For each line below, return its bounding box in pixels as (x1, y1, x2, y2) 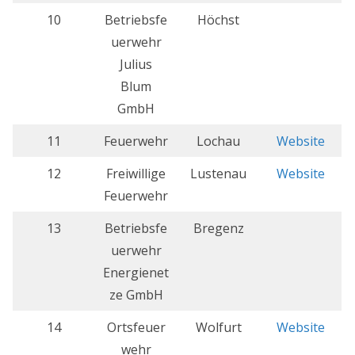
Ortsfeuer (106, 319, 166, 337)
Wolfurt (195, 319, 242, 337)
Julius (120, 55, 152, 74)
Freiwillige (106, 165, 166, 183)
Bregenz (193, 219, 244, 238)
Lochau (197, 132, 240, 151)
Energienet (103, 264, 169, 282)
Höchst (197, 11, 239, 29)
